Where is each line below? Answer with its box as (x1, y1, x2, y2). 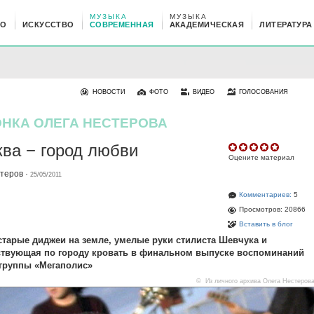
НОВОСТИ (93, 88, 125, 95)
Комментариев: (239, 191, 292, 198)
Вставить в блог (239, 220, 293, 228)
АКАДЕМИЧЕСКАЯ (169, 20, 245, 29)
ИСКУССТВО (22, 20, 74, 29)
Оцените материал (228, 153, 294, 161)
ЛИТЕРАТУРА (259, 20, 313, 29)
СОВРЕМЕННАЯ (89, 20, 154, 29)
